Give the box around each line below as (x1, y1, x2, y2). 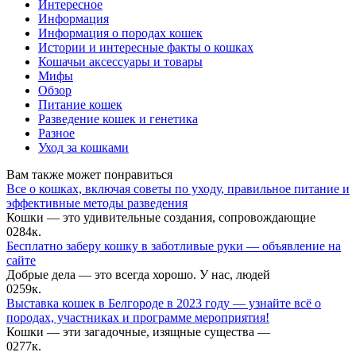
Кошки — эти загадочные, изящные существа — (6, 324, 270, 339)
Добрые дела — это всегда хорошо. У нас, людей (6, 267, 270, 281)
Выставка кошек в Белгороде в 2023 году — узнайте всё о (6, 296, 321, 310)
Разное (38, 126, 75, 140)
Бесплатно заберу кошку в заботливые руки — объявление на (6, 238, 341, 253)
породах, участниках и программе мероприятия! (6, 310, 269, 324)
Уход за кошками (38, 140, 129, 154)
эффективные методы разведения (6, 195, 188, 210)
